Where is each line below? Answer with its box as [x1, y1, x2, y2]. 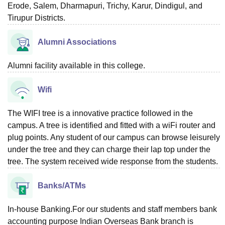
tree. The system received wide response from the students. [8, 157, 218, 166]
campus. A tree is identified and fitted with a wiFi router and [8, 121, 215, 130]
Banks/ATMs [38, 181, 86, 190]
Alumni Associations [38, 37, 117, 46]
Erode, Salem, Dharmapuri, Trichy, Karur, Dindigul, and [8, 1, 202, 10]
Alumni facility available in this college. [8, 61, 145, 70]
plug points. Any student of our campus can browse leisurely [8, 133, 220, 142]
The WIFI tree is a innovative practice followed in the [8, 108, 193, 118]
